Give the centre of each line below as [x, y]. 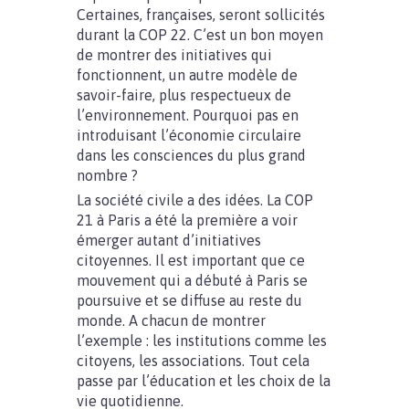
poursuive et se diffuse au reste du [189, 300]
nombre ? [107, 175]
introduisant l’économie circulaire [189, 135]
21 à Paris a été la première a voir [187, 220]
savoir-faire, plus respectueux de [184, 95]
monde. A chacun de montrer [171, 320]
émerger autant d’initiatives [169, 240]
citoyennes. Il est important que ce [191, 260]
